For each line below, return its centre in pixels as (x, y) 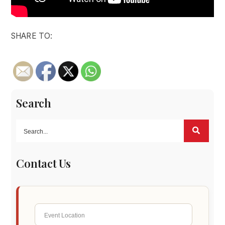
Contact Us (43, 163)
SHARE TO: (32, 36)
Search (34, 103)
